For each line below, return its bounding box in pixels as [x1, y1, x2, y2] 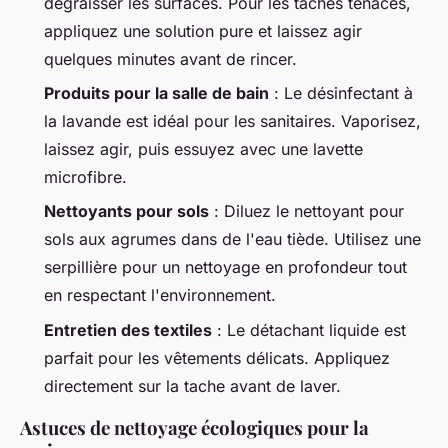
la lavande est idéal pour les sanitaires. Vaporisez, [44, 111, 421, 132]
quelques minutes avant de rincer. [44, 48, 297, 69]
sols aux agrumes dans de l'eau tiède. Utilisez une [44, 229, 421, 250]
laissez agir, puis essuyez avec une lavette [44, 139, 363, 160]
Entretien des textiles [44, 319, 212, 340]
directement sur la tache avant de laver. [44, 375, 341, 396]
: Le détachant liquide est [212, 319, 406, 340]
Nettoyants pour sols [44, 201, 209, 222]
